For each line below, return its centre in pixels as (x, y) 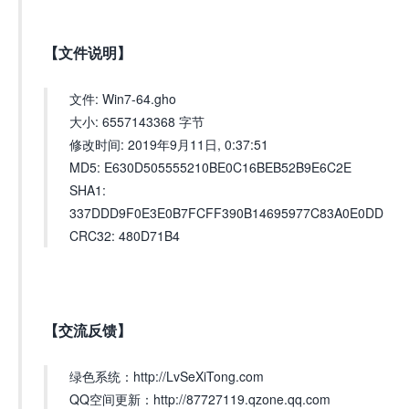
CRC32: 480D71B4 (125, 236)
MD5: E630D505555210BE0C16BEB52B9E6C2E (210, 167)
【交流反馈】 (88, 330)
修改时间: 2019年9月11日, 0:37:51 (169, 144)
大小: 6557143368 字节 (137, 121)
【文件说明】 (88, 52)
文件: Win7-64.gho (123, 99)
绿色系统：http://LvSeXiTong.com (167, 376)
